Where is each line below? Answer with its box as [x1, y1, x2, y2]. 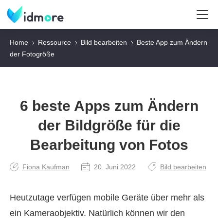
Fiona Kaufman [22, 163, 70, 171]
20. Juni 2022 [94, 163, 136, 171]
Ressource [38, 38, 71, 46]
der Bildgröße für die [37, 117, 181, 133]
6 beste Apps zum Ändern [19, 98, 199, 114]
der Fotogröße [10, 50, 54, 58]
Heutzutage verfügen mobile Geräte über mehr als [10, 193, 204, 202]
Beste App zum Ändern [137, 38, 207, 46]
